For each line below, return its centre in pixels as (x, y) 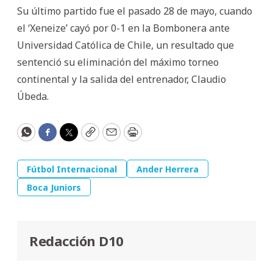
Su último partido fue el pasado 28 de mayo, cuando (135, 11)
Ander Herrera (168, 169)
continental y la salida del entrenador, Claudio (122, 79)
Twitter (88, 137)
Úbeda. (33, 96)
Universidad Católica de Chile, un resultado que (126, 45)
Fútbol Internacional (72, 169)
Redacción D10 (76, 240)
